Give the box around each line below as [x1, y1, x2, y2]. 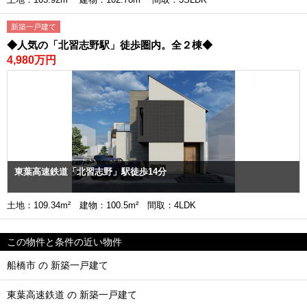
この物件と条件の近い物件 [7, 236, 122, 247]
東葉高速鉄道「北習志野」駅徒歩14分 [14, 167, 167, 177]
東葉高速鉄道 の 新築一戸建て [7, 289, 137, 300]
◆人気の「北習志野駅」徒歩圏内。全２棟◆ [7, 39, 212, 51]
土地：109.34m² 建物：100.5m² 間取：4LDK [7, 200, 205, 210]
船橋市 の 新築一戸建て [7, 260, 108, 271]
